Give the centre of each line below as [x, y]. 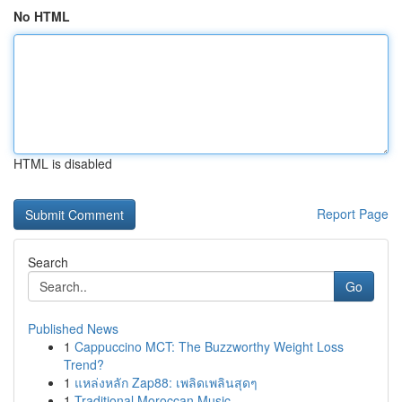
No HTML [42, 16]
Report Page [353, 214]
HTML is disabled [63, 163]
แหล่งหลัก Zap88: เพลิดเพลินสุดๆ [166, 382]
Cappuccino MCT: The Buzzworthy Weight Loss [209, 346]
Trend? [84, 364]
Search [48, 262]
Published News [73, 328]
